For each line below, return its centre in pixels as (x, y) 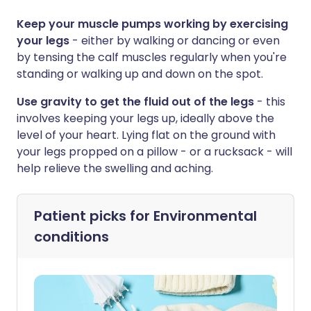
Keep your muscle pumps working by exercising (152, 24)
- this (270, 102)
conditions (72, 237)
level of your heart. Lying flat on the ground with (146, 135)
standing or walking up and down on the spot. (140, 74)
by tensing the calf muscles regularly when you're (152, 57)
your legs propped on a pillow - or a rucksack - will (154, 152)
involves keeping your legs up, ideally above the (145, 118)
